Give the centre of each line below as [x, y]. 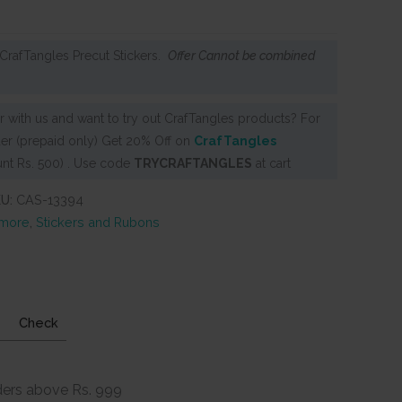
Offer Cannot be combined [241, 55]
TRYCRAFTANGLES [193, 163]
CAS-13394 [50, 199]
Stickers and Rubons [98, 222]
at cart [271, 163]
